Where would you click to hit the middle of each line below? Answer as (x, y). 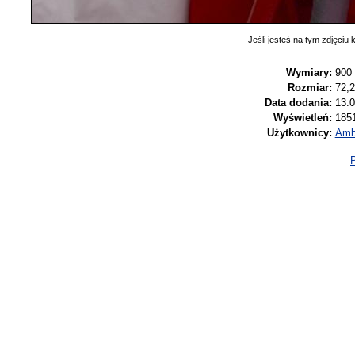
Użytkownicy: (299, 132)
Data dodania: (298, 102)
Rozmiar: (309, 87)
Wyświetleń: (302, 117)
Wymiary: (309, 72)
